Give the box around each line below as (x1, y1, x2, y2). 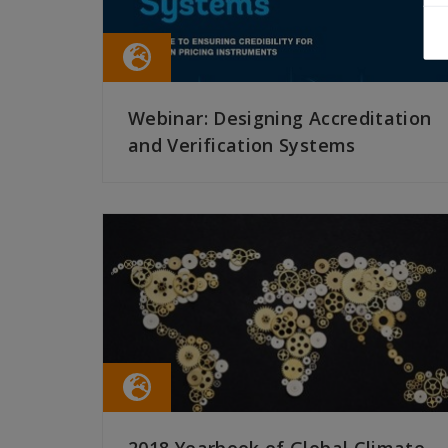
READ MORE (128, 193, 209, 212)
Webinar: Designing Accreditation (128, 106, 432, 131)
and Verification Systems (128, 133, 356, 158)
